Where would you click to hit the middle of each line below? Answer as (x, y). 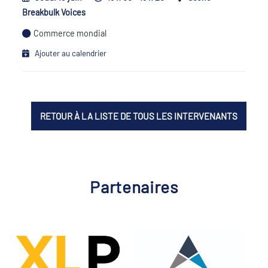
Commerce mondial (70, 33)
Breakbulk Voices (54, 12)
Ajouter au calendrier (71, 53)
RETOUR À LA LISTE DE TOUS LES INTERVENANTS (139, 116)
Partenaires (134, 187)
